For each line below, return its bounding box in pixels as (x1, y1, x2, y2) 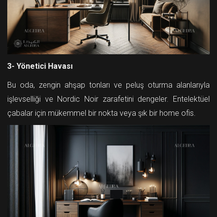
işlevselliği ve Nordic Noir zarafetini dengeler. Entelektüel (7, 94, 210, 104)
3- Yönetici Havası (7, 62, 73, 71)
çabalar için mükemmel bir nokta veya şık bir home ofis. (7, 108, 196, 118)
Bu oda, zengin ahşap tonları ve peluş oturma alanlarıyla (7, 80, 210, 90)
